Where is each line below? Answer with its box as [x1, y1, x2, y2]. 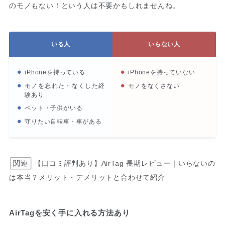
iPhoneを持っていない [128, 69, 195, 76]
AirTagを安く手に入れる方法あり [9, 208, 130, 217]
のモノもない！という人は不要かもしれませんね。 [9, 1, 180, 10]
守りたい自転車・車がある [25, 118, 102, 125]
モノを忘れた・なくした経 [25, 82, 105, 89]
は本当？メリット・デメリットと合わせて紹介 [9, 173, 165, 182]
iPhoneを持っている [25, 69, 85, 76]
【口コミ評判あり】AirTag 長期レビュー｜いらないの [32, 159, 215, 168]
